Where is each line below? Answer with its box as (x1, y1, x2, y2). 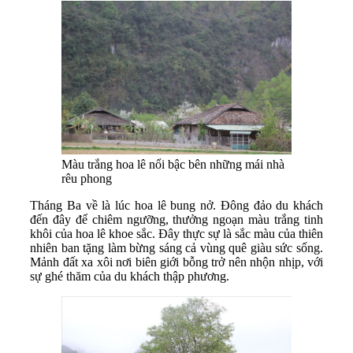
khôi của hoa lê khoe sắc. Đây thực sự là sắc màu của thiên (30, 227, 323, 241)
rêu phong (61, 172, 112, 186)
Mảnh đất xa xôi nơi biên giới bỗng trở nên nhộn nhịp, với (30, 255, 323, 269)
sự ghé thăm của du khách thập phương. (30, 269, 229, 284)
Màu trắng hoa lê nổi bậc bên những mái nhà (61, 158, 284, 172)
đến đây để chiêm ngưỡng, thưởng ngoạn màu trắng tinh (30, 213, 323, 227)
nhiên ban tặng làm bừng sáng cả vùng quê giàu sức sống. (30, 241, 323, 255)
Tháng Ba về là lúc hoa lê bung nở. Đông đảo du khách (30, 199, 323, 213)
